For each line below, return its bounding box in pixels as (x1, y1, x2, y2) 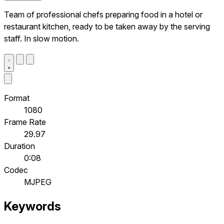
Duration (4, 140, 35, 151)
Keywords (4, 199, 61, 214)
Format (4, 92, 29, 103)
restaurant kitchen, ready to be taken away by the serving (4, 21, 210, 31)
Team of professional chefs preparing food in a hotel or (4, 9, 202, 19)
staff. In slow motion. (4, 33, 79, 43)
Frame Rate (4, 116, 46, 127)
